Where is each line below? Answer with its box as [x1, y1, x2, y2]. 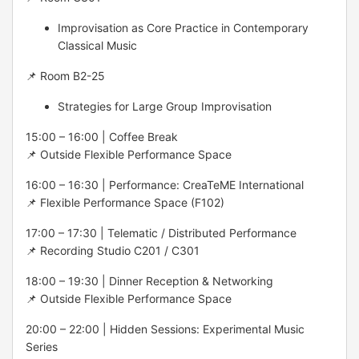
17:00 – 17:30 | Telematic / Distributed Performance [26, 225, 296, 240]
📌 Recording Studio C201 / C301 [26, 243, 200, 257]
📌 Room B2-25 [26, 68, 105, 83]
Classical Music [58, 38, 137, 52]
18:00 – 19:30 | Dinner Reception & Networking [26, 273, 273, 288]
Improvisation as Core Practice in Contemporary [58, 20, 309, 34]
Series [26, 339, 58, 353]
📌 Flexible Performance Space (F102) [26, 195, 224, 209]
